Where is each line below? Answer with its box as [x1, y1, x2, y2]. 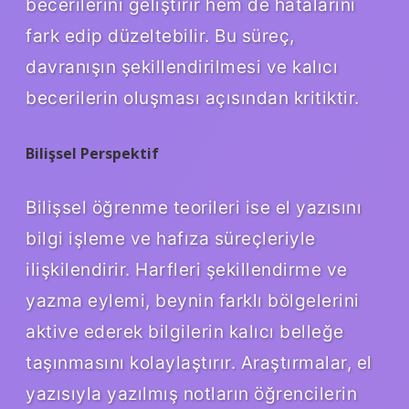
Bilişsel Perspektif [26, 143, 159, 164]
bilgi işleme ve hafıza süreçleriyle [26, 226, 316, 249]
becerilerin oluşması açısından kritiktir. [26, 87, 360, 110]
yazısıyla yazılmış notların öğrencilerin [26, 382, 357, 404]
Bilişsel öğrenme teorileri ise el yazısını [26, 195, 362, 218]
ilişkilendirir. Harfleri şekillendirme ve [26, 257, 348, 280]
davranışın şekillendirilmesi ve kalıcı [26, 56, 338, 79]
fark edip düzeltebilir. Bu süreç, [26, 25, 295, 47]
